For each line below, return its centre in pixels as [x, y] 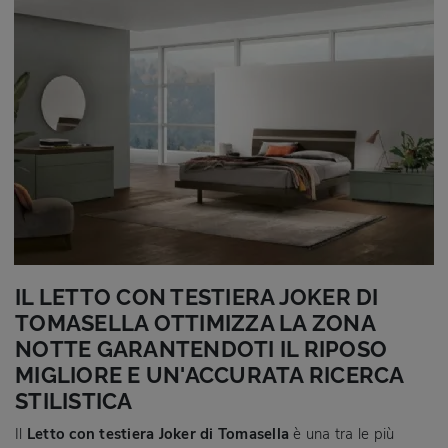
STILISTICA [74, 401]
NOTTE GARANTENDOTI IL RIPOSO [201, 349]
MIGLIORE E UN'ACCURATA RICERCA [209, 375]
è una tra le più [342, 433]
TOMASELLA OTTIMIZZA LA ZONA [195, 323]
